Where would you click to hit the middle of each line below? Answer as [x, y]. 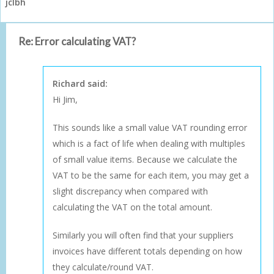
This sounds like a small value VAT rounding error [150, 127]
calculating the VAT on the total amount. [132, 207]
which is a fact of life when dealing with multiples [149, 143]
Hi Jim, [65, 99]
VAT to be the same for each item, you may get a [151, 175]
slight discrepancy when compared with [130, 191]
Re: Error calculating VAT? [77, 41]
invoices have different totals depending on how [147, 251]
